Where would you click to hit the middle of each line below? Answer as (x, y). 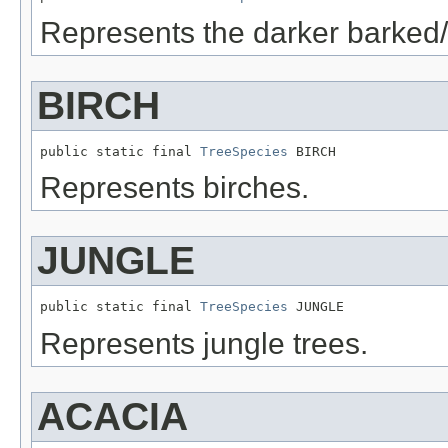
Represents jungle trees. (204, 344)
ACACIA (112, 417)
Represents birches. (174, 188)
